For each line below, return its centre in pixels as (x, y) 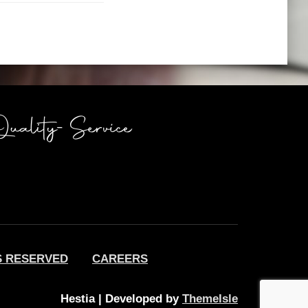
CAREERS (120, 258)
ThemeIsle (210, 298)
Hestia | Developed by (121, 298)
